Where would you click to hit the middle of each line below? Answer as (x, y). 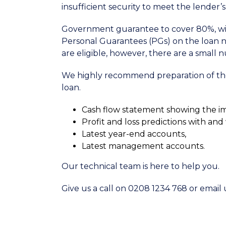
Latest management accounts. (143, 146)
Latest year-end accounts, (134, 134)
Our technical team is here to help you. (140, 166)
